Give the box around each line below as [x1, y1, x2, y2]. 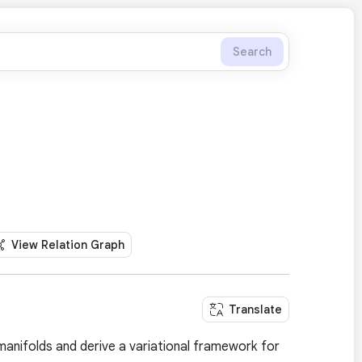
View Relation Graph [11, 238, 124, 253]
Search [233, 44, 271, 59]
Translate [229, 301, 282, 317]
